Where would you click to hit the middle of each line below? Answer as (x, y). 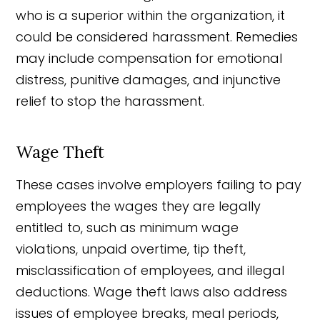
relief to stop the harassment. (110, 101)
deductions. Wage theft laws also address (152, 291)
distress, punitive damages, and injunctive (149, 79)
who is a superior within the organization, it (151, 15)
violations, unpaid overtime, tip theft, (131, 249)
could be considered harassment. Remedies (157, 36)
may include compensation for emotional (149, 58)
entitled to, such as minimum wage (127, 227)
